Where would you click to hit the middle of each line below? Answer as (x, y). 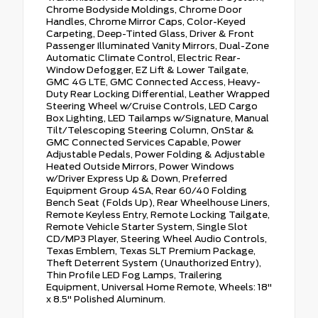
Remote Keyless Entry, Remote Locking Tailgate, (158, 214)
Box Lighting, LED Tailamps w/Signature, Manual (158, 118)
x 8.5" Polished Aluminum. (106, 299)
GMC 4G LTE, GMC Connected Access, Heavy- (153, 82)
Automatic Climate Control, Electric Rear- (143, 57)
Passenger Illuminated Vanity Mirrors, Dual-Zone (158, 45)
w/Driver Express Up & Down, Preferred (137, 178)
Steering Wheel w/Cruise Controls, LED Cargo (152, 106)
